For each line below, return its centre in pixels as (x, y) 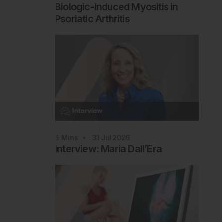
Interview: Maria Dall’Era (108, 148)
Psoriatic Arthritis (92, 19)
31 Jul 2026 (111, 137)
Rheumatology (78, 126)
